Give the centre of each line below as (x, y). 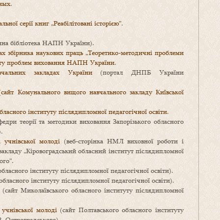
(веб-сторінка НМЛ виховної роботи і (122, 141)
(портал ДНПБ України (138, 72)
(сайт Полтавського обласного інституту (120, 210)
